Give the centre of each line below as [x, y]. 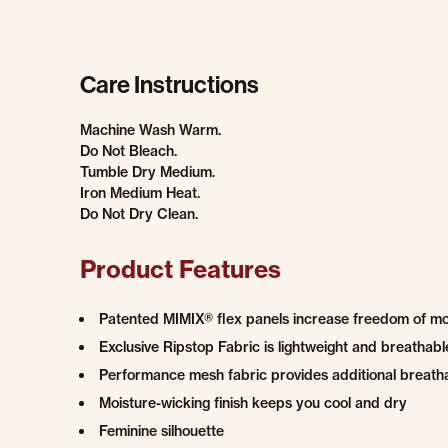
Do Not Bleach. [128, 151]
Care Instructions [169, 84]
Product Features [180, 269]
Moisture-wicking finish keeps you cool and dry [253, 403]
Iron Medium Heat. [140, 193]
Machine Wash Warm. [150, 130]
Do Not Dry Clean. [139, 214]
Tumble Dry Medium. [147, 172]
